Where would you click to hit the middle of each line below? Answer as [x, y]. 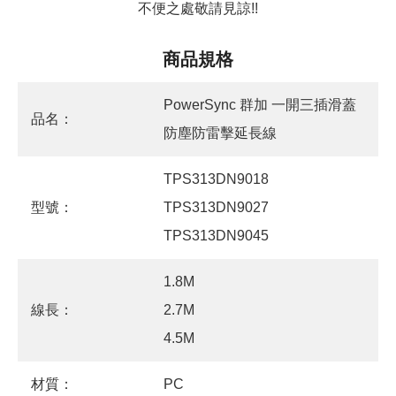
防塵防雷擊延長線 [220, 133]
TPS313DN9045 [216, 236]
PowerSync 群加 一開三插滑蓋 [260, 105]
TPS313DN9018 [216, 179]
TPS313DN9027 [216, 208]
